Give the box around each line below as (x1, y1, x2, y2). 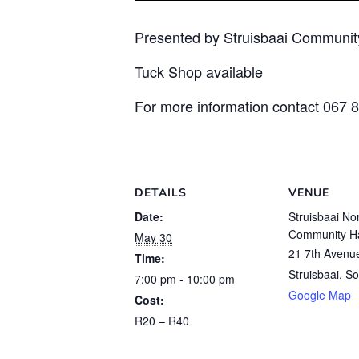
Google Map (288, 287, 351, 304)
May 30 (135, 229, 172, 246)
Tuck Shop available (135, 61, 263, 83)
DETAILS (135, 185, 187, 201)
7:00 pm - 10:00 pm (135, 271, 235, 288)
